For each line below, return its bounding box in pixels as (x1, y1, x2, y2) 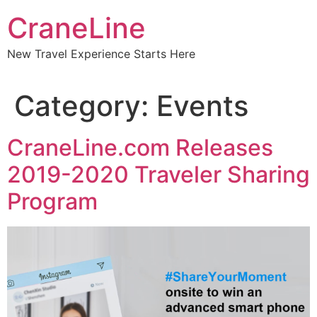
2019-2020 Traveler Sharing (7, 161, 310, 189)
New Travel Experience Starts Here (7, 47, 195, 61)
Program (7, 188, 98, 216)
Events (156, 88, 248, 124)
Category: (14, 88, 156, 124)
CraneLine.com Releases (7, 134, 273, 162)
